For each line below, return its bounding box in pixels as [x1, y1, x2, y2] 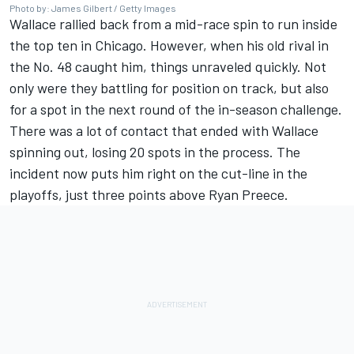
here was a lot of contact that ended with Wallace [18, 121, 318, 139]
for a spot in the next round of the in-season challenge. [9, 100, 342, 118]
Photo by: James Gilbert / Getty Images [9, 2, 176, 13]
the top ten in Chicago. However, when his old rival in [9, 36, 329, 54]
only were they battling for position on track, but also [9, 78, 329, 96]
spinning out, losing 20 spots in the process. [9, 142, 273, 160]
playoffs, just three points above [9, 185, 209, 203]
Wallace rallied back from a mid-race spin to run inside [9, 14, 337, 32]
